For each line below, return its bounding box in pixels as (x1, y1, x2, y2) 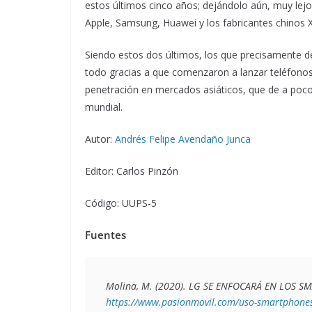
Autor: (85, 132, 115, 146)
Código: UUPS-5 (85, 196, 157, 210)
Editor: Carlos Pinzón (85, 164, 178, 178)
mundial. (85, 100, 123, 114)
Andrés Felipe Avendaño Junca (115, 132, 251, 146)
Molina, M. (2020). (106, 279, 189, 292)
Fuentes (85, 227, 126, 242)
